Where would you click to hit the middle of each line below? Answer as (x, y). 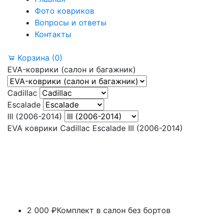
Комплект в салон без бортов (114, 210)
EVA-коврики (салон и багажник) (72, 69)
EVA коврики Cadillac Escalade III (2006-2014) (95, 128)
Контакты (53, 34)
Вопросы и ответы (71, 22)
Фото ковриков (65, 11)
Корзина (33, 57)
